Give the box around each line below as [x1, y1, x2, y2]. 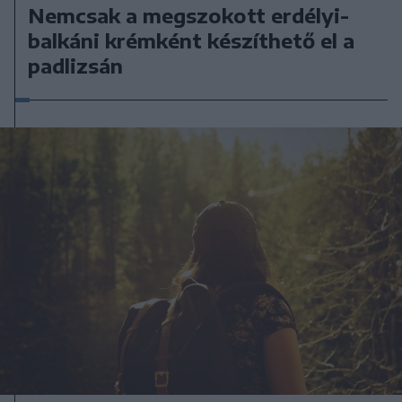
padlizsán [28, 53, 124, 79]
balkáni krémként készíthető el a [28, 28, 355, 54]
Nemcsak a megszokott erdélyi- [28, 3, 350, 29]
